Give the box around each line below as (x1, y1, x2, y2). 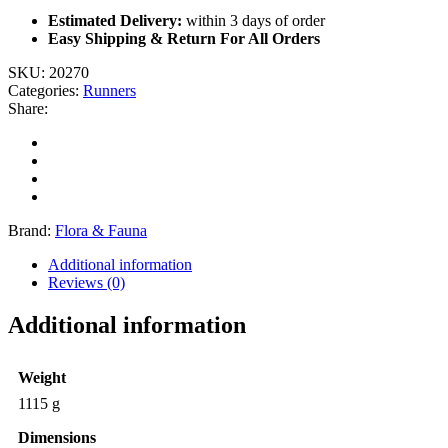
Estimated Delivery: (48, 12, 182, 30)
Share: (8, 100, 48, 118)
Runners (83, 82, 136, 100)
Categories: (8, 82, 83, 100)
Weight (18, 369, 66, 387)
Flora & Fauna (55, 222, 147, 240)
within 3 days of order (182, 12, 325, 30)
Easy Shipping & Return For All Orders (48, 30, 320, 48)
